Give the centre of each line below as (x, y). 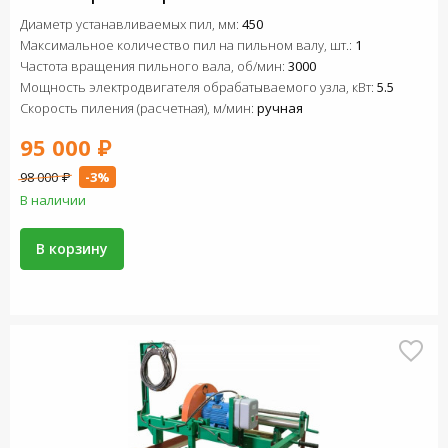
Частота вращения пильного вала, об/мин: (154, 66)
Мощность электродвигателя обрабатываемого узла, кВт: (198, 87)
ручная (280, 108)
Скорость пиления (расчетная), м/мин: (138, 108)
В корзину (72, 248)
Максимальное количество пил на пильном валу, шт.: (187, 45)
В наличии (53, 200)
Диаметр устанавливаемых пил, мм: (131, 24)
